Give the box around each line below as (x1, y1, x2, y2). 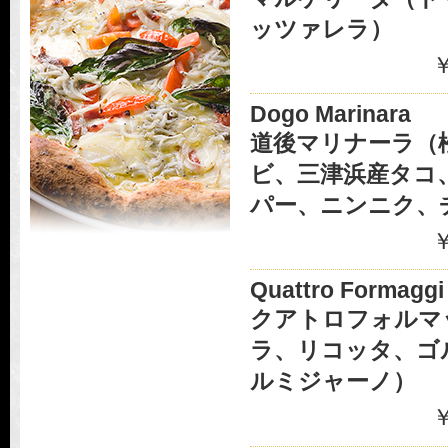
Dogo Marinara (250, 101, 411, 128)
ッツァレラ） (250, 15, 393, 42)
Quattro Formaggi (250, 277, 444, 304)
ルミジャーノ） (250, 368, 416, 395)
